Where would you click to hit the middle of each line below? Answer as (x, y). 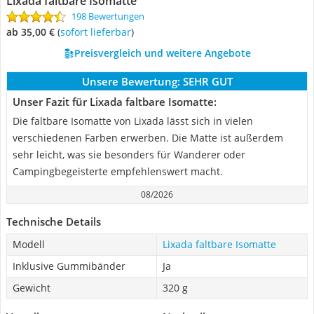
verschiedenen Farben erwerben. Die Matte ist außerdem (148, 138)
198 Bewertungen (108, 16)
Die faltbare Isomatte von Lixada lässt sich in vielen (133, 121)
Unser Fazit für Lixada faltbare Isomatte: (115, 102)
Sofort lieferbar (98, 32)
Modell (29, 244)
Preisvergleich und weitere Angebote (162, 53)
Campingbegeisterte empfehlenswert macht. (118, 171)
